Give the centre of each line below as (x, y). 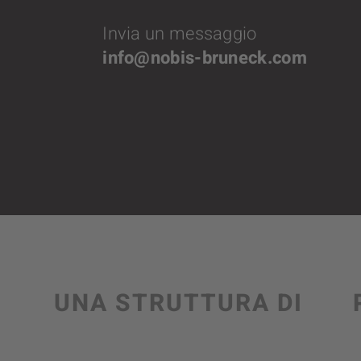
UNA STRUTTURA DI (179, 303)
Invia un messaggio (180, 33)
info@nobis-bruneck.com (205, 58)
